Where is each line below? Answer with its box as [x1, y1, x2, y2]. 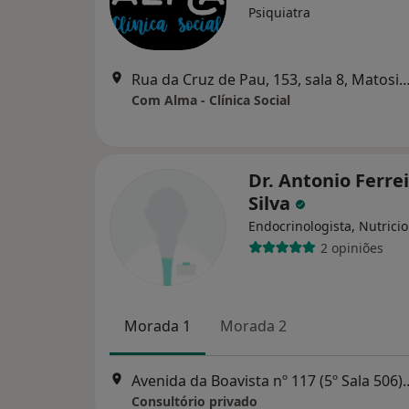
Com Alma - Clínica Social [131, 91, 290, 110]
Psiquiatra [248, 4, 310, 22]
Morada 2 [220, 316, 287, 337]
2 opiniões [320, 238, 383, 257]
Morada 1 [124, 316, 191, 337]
